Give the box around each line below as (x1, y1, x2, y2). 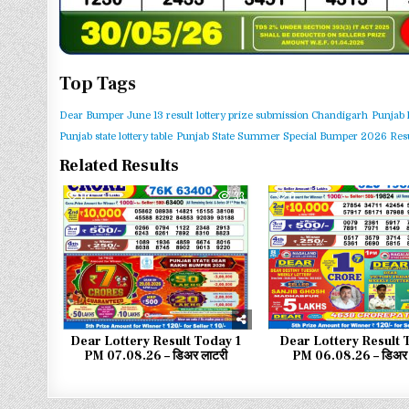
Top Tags (59, 72, 137, 96)
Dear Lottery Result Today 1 (70, 333, 242, 351)
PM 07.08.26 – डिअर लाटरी (84, 348, 228, 365)
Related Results (59, 155, 180, 176)
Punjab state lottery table (59, 131, 173, 142)
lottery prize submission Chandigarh (196, 110, 369, 121)
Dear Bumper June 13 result (59, 110, 194, 121)
